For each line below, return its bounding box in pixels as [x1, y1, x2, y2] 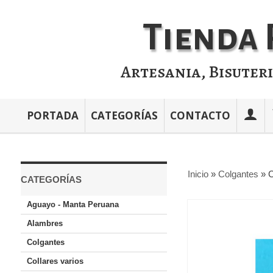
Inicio [187, 169, 208, 179]
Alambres [26, 219, 63, 228]
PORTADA [26, 108, 79, 122]
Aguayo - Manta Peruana [26, 200, 119, 209]
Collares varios [26, 257, 83, 266]
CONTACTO [169, 108, 230, 122]
